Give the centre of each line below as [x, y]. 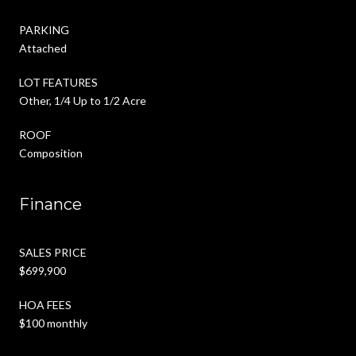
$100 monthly [53, 323]
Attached [43, 48]
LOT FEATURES [58, 82]
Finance [50, 204]
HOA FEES [45, 304]
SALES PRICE [53, 252]
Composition [51, 153]
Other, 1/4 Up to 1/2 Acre [83, 100]
